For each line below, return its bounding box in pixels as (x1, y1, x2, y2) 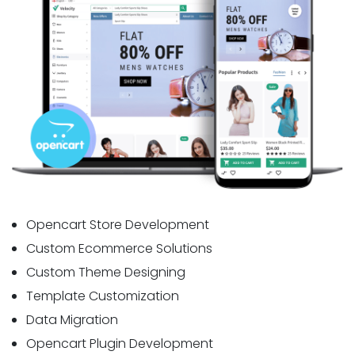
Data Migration (26, 311, 119, 330)
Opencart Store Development (26, 216, 210, 235)
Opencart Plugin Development (26, 334, 214, 353)
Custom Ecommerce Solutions (26, 239, 213, 258)
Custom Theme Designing (26, 263, 186, 282)
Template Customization (26, 287, 180, 306)
